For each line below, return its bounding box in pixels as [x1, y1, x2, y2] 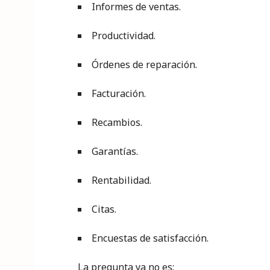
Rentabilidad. [92, 174, 151, 187]
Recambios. [92, 116, 142, 129]
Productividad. [92, 29, 155, 42]
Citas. [92, 202, 116, 216]
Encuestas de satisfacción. [92, 231, 209, 245]
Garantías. [92, 145, 138, 158]
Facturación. [92, 87, 146, 100]
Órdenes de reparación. [92, 58, 197, 71]
